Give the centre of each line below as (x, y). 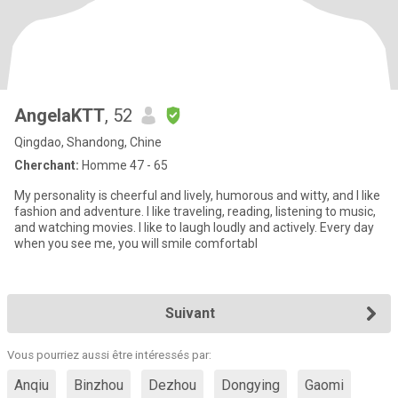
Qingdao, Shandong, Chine (88, 142)
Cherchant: (47, 165)
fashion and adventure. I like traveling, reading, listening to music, (195, 211)
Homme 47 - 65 (123, 165)
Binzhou (99, 385)
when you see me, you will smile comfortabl (136, 243)
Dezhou (172, 385)
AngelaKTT (60, 115)
